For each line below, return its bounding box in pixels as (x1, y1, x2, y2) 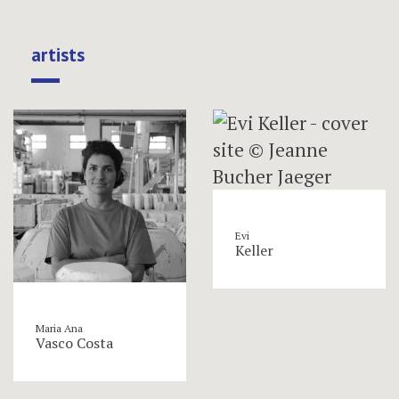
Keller (235, 240, 273, 260)
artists (31, 42, 85, 67)
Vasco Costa (36, 332, 113, 353)
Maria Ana (36, 321, 83, 335)
